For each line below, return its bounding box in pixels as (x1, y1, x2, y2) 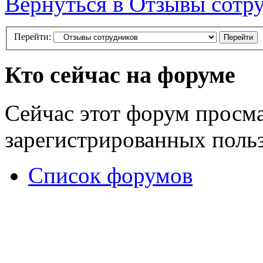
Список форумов (28, 162, 193, 188)
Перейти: (14, 31, 51, 42)
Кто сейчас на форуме (5, 62, 235, 89)
